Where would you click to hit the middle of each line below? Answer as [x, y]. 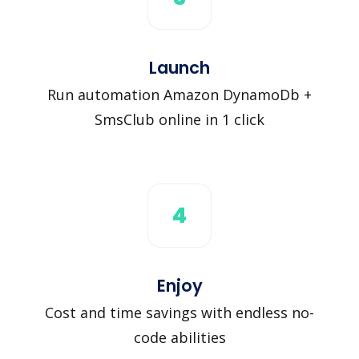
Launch [179, 67]
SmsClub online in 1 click [179, 119]
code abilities [179, 337]
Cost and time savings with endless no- [179, 312]
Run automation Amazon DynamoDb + [179, 94]
